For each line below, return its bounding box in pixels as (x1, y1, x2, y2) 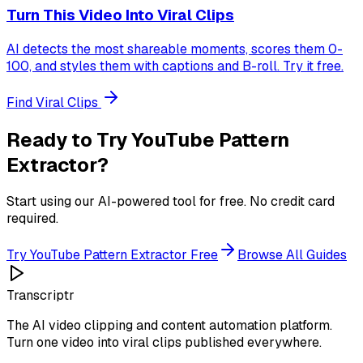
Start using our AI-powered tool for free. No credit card (6, 193, 335, 211)
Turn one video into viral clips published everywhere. (6, 334, 322, 352)
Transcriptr (6, 287, 75, 305)
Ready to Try (6, 126, 131, 152)
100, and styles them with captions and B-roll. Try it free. (6, 57, 344, 75)
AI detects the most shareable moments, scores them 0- (6, 40, 343, 58)
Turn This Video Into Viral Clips (6, 4, 234, 25)
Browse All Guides (237, 246, 347, 264)
